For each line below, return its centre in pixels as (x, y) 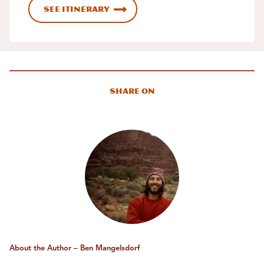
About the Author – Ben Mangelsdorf (75, 248)
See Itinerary (77, 9)
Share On (132, 91)
